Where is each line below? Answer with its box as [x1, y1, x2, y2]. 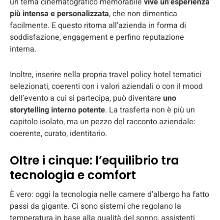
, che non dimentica [109, 7, 177, 20]
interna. [10, 43, 36, 55]
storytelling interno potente [10, 104, 105, 116]
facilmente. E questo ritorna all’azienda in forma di [10, 19, 186, 31]
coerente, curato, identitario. [10, 127, 107, 139]
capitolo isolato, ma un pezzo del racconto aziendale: [10, 115, 195, 128]
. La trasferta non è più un [105, 104, 195, 116]
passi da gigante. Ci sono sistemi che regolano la [10, 200, 181, 212]
